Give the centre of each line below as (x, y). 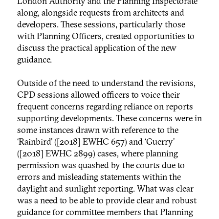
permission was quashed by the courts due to (101, 165)
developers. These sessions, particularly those (101, 24)
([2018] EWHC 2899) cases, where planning (98, 153)
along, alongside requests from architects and (101, 13)
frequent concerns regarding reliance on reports (105, 107)
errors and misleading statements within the (99, 177)
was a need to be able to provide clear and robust (107, 200)
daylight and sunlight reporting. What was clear (105, 189)
